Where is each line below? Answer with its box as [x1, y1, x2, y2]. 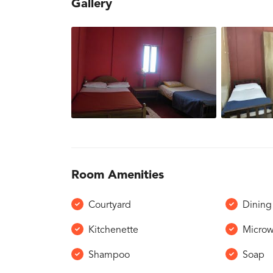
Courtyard [88, 200, 131, 210]
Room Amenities [71, 169, 164, 182]
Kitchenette [88, 225, 138, 235]
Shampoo [88, 250, 130, 260]
